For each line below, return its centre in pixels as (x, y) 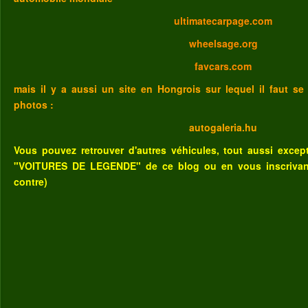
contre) (31, 181)
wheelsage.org (223, 43)
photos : (34, 104)
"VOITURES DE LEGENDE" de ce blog (109, 166)
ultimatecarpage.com (223, 21)
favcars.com (223, 66)
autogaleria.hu (223, 127)
